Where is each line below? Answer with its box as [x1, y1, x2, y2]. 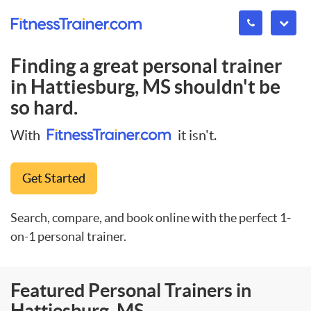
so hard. [10, 96, 78, 119]
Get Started [22, 170, 85, 185]
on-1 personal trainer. [10, 228, 126, 244]
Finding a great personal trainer [10, 55, 282, 77]
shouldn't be [171, 76, 280, 98]
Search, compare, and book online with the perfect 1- [10, 210, 291, 225]
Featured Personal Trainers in [10, 279, 251, 301]
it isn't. [175, 127, 217, 143]
